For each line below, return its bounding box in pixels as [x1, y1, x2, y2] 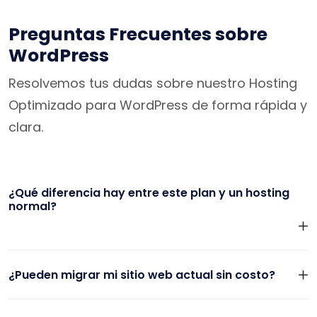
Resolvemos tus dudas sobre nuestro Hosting [8, 74, 297, 93]
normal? [8, 198, 57, 215]
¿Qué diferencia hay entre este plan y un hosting [8, 185, 289, 202]
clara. [8, 118, 43, 137]
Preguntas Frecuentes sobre [8, 22, 267, 47]
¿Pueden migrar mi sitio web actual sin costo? [8, 267, 275, 284]
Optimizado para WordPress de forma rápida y [8, 96, 307, 115]
